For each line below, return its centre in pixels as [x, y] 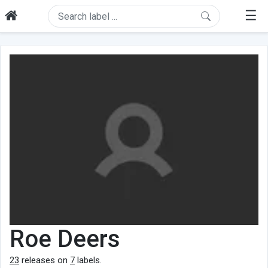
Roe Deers [65, 239]
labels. [88, 260]
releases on [45, 260]
